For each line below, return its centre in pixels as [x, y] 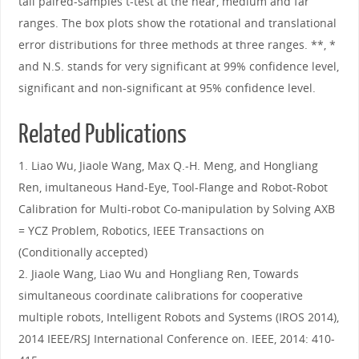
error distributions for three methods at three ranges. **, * [177, 44]
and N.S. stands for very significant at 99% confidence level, [178, 66]
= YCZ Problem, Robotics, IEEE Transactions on [141, 230]
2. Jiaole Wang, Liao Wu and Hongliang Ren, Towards [158, 273]
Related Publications [102, 134]
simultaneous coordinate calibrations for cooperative [160, 295]
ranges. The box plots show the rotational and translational [177, 22]
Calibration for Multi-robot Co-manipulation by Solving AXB [176, 208]
